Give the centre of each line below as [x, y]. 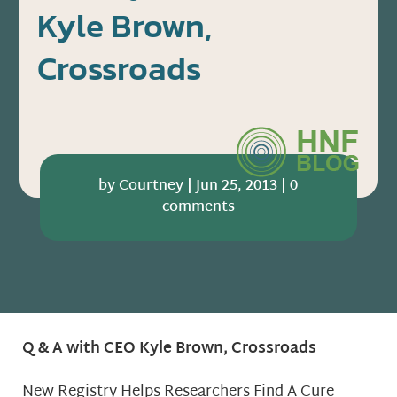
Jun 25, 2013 [237, 187]
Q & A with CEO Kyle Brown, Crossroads [169, 348]
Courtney [152, 187]
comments [198, 208]
